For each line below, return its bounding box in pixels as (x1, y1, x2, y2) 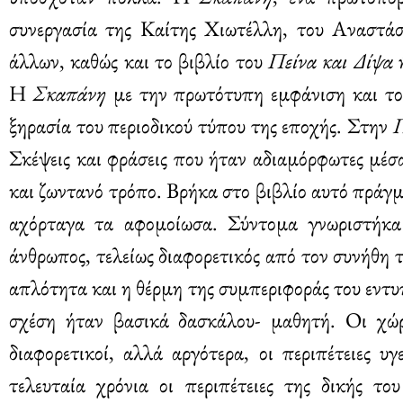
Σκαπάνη (32, 78, 106, 107)
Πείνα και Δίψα (268, 46, 393, 75)
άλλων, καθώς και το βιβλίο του (9, 46, 269, 75)
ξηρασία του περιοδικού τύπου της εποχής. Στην (9, 111, 393, 139)
